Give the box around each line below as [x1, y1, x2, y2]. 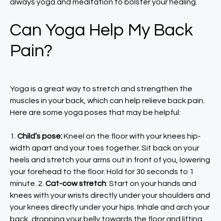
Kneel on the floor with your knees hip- [62, 132, 201, 140]
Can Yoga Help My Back [10, 21, 193, 39]
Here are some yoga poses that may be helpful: [10, 109, 181, 116]
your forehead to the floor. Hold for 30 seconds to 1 [10, 168, 194, 176]
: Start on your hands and [106, 180, 196, 187]
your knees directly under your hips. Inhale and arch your [10, 203, 210, 211]
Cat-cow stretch [45, 180, 106, 187]
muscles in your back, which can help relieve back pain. [10, 97, 205, 105]
